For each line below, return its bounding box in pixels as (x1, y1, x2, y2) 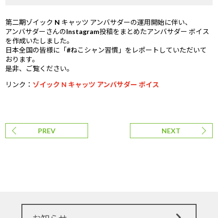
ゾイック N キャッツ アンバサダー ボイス (33, 80, 160, 89)
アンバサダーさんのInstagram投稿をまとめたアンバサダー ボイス (5, 27, 210, 36)
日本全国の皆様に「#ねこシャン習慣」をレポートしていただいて (5, 46, 207, 54)
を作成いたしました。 (5, 36, 74, 45)
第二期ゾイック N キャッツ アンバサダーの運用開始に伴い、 (5, 18, 192, 27)
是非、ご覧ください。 (5, 64, 74, 73)
